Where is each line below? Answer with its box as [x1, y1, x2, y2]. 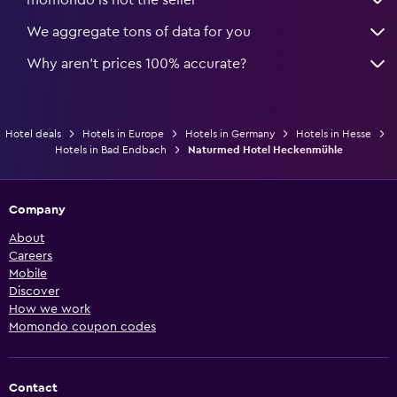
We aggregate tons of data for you [27, 24, 251, 39]
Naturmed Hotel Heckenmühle [187, 144, 343, 155]
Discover [9, 284, 59, 298]
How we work [9, 302, 90, 315]
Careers [9, 249, 52, 262]
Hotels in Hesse [295, 128, 371, 139]
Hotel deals [4, 128, 61, 139]
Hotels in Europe [82, 128, 164, 139]
